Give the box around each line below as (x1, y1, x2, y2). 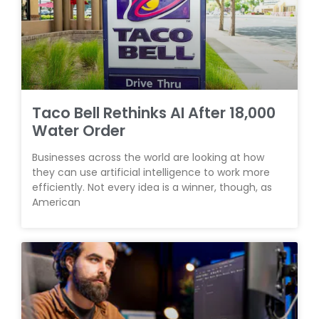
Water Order (32, 120, 125, 141)
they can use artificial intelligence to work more (32, 165, 270, 179)
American (32, 195, 80, 209)
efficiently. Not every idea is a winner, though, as (32, 180, 272, 194)
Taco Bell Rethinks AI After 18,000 (32, 103, 276, 123)
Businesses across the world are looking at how (32, 150, 264, 164)
